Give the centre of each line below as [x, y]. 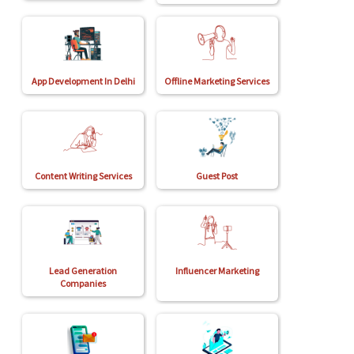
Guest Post [217, 176]
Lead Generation [83, 271]
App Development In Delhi [83, 81]
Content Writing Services [83, 176]
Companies [83, 283]
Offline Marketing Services [217, 81]
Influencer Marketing [217, 271]
